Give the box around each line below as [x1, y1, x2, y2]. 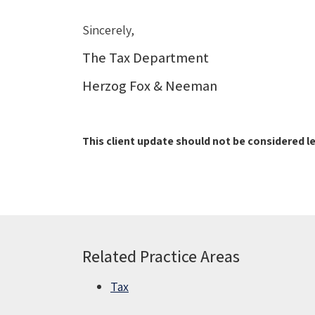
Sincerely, [82, 21, 134, 38]
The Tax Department [82, 48, 209, 67]
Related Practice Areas [82, 245, 240, 268]
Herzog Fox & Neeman [82, 76, 217, 95]
